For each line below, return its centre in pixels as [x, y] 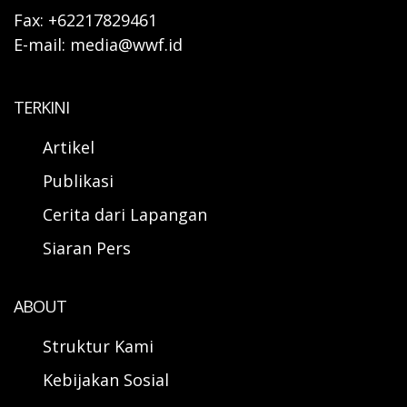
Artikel [71, 147]
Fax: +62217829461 [85, 20]
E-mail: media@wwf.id [98, 44]
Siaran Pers [87, 248]
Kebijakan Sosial [106, 379]
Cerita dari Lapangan [125, 214]
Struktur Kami [98, 346]
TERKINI [41, 107]
